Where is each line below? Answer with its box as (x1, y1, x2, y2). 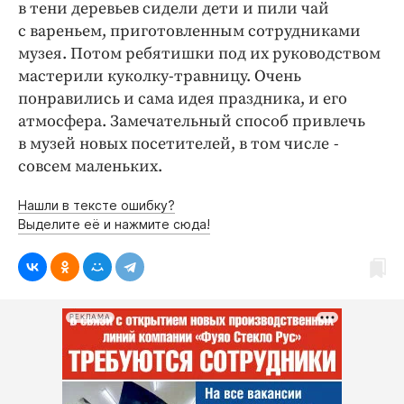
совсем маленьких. (18, 155, 162, 177)
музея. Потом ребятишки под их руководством (18, 42, 381, 64)
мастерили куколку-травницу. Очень (18, 65, 301, 87)
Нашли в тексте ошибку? (18, 197, 175, 213)
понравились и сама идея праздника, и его (18, 87, 347, 109)
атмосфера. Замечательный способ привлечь (18, 110, 365, 132)
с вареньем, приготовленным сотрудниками (18, 20, 361, 41)
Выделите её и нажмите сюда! (18, 216, 210, 232)
